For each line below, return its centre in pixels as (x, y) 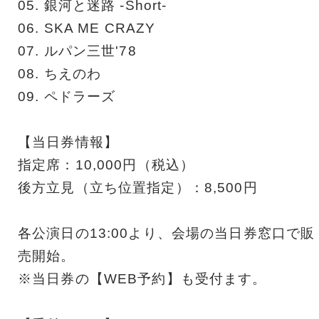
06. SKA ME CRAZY (87, 28)
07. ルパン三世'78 (77, 51)
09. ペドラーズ (67, 96)
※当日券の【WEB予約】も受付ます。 (142, 278)
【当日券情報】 (68, 142)
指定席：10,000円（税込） (106, 164)
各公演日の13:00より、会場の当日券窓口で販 (167, 233)
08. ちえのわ (60, 73)
